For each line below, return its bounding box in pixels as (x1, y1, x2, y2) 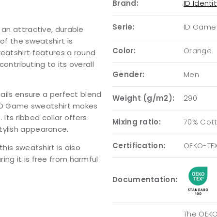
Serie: (112, 22, 135, 32)
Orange (184, 46, 212, 56)
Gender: (112, 69, 145, 79)
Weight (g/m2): (112, 93, 175, 103)
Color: (112, 46, 136, 56)
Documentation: (112, 174, 178, 185)
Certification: (112, 140, 166, 151)
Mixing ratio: (112, 117, 161, 127)
